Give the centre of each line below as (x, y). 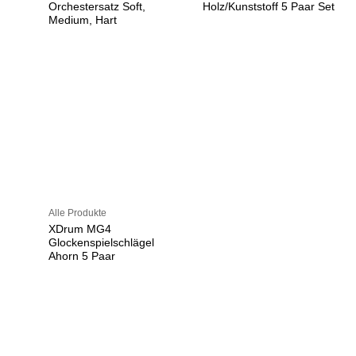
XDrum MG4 (80, 230)
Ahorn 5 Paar (82, 257)
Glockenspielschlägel (102, 243)
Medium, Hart (83, 21)
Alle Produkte (78, 212)
